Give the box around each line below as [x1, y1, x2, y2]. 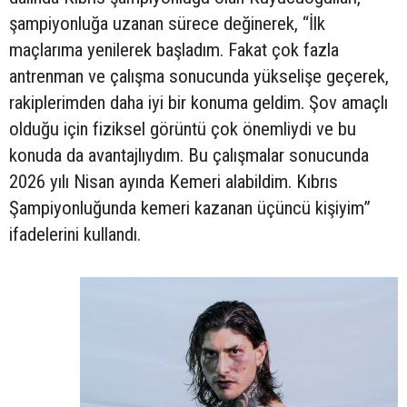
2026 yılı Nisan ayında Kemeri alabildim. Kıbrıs [9, 171, 338, 194]
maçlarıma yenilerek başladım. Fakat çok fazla [9, 39, 339, 62]
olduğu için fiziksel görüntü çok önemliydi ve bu [9, 118, 356, 141]
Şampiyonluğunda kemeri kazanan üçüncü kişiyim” [9, 197, 371, 220]
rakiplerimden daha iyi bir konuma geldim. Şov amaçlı [9, 92, 388, 114]
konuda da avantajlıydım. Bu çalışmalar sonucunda [9, 144, 369, 167]
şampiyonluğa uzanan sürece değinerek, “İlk [9, 13, 325, 35]
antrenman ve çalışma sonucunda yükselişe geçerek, [9, 65, 389, 88]
